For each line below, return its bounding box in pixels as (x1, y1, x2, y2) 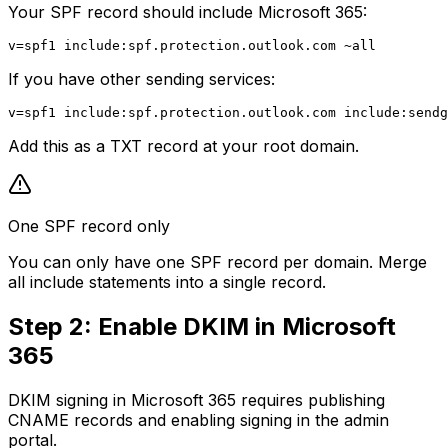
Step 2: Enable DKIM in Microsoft (8, 312, 396, 342)
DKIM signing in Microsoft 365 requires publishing (8, 390, 385, 411)
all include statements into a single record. (8, 272, 326, 293)
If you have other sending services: (8, 69, 275, 90)
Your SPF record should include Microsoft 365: (8, 2, 367, 23)
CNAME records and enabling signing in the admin (8, 410, 389, 431)
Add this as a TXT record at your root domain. (8, 136, 359, 157)
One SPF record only (8, 216, 170, 237)
